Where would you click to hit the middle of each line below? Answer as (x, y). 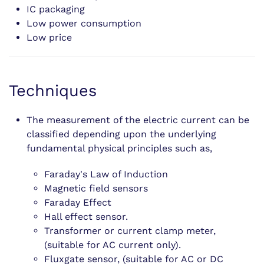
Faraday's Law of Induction (106, 174)
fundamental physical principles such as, (119, 148)
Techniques (53, 91)
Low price (49, 37)
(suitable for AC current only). (113, 245)
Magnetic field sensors (96, 188)
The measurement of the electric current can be (138, 120)
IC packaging (56, 9)
